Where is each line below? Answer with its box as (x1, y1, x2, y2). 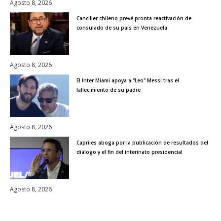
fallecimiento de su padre (76, 86, 141, 94)
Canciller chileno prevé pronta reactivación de (76, 15, 191, 22)
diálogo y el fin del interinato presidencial (76, 148, 183, 156)
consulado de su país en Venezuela (76, 24, 167, 32)
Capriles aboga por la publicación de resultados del (76, 139, 208, 147)
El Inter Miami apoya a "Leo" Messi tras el (76, 77, 179, 84)
